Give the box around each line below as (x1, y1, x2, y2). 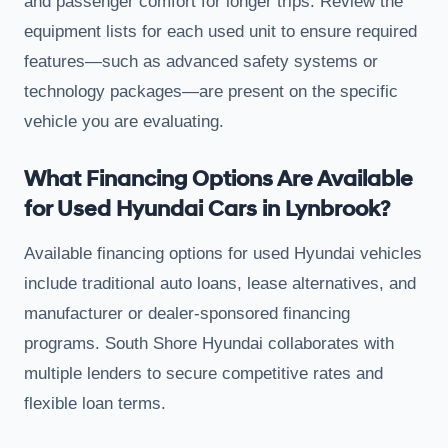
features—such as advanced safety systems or (24, 51, 378, 71)
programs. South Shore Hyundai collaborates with (24, 333, 394, 353)
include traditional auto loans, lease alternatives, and (24, 273, 416, 293)
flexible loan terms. (24, 393, 166, 413)
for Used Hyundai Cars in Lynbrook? (24, 195, 390, 223)
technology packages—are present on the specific (24, 81, 398, 101)
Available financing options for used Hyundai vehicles (24, 243, 422, 263)
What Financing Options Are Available (24, 165, 413, 193)
